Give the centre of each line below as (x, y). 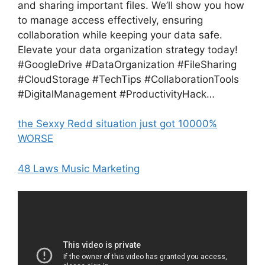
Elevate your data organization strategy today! (128, 49)
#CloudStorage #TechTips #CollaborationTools (128, 79)
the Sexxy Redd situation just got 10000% (117, 124)
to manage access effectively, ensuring (110, 20)
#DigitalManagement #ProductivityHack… (116, 94)
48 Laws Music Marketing (79, 168)
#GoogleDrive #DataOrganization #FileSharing (127, 64)
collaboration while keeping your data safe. (120, 35)
